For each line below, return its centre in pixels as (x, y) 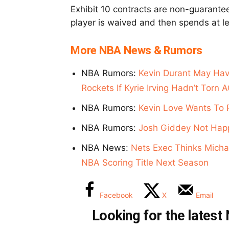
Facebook (116, 195)
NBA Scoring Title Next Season (145, 163)
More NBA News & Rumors (137, 51)
